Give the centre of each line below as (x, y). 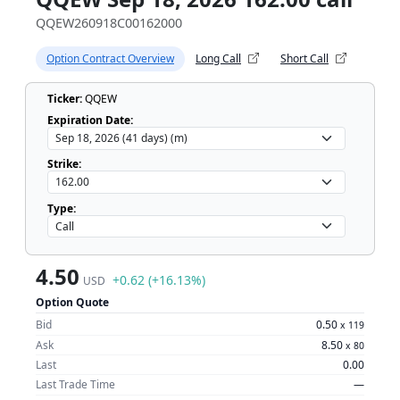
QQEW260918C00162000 (109, 22)
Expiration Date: (90, 120)
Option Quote (72, 302)
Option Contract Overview (110, 58)
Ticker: (65, 99)
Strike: (64, 164)
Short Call (304, 58)
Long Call (218, 58)
